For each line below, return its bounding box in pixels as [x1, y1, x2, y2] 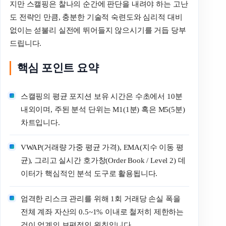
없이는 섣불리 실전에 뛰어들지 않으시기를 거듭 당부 [10, 26, 186, 34]
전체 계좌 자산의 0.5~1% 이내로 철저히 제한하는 [20, 207, 184, 216]
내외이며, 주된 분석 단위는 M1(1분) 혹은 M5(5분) [20, 105, 185, 114]
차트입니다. [20, 118, 60, 127]
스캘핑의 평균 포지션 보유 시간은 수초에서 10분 [20, 92, 183, 100]
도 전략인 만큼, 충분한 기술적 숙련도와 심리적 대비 [10, 13, 183, 21]
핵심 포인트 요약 [17, 62, 99, 75]
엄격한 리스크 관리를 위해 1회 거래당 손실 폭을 [20, 194, 181, 203]
